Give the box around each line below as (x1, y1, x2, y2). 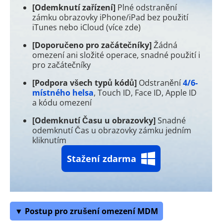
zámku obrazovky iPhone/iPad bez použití (32, 11, 188, 23)
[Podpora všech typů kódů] (32, 77, 137, 88)
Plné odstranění (115, 1, 177, 13)
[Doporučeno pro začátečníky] (32, 39, 152, 51)
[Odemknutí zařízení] (32, 1, 115, 13)
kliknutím (32, 134, 66, 146)
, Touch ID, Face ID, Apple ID (94, 87, 197, 98)
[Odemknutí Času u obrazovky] (32, 114, 156, 126)
